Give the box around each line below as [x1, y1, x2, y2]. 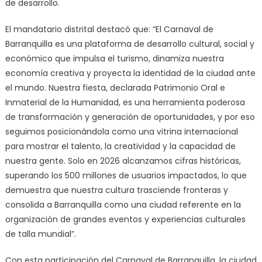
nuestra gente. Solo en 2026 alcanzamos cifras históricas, [5, 155, 241, 167]
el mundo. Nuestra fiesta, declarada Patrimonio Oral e [5, 82, 225, 94]
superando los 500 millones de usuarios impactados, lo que [5, 170, 247, 182]
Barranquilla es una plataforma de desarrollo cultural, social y [5, 38, 254, 50]
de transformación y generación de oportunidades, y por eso [5, 111, 255, 123]
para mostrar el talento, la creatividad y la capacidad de [5, 140, 236, 153]
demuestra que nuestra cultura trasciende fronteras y [5, 184, 228, 196]
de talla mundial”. [5, 228, 76, 240]
